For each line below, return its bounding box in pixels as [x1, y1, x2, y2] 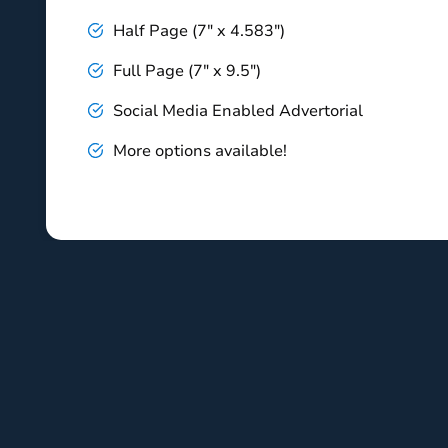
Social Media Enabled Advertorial [113, 100, 363, 122]
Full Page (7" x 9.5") [113, 60, 261, 82]
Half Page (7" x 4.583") [113, 20, 285, 42]
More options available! [113, 140, 287, 162]
